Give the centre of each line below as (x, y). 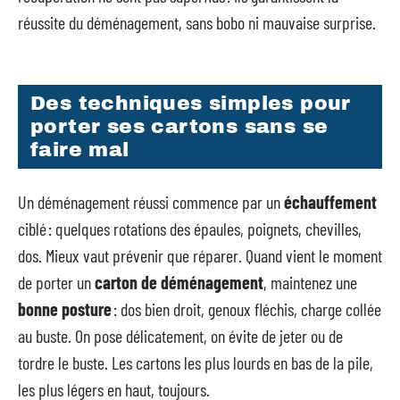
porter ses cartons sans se (179, 126)
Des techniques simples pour (191, 103)
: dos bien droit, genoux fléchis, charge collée (246, 309)
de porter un (56, 282)
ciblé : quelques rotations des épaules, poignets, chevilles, (190, 229)
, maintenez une (310, 282)
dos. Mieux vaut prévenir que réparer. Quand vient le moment (200, 255)
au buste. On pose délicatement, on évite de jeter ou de (180, 336)
